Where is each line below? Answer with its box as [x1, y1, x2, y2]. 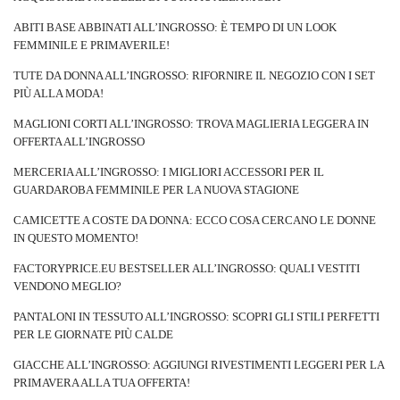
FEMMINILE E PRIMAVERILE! [13, 38, 170, 52]
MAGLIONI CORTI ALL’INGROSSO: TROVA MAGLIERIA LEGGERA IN [13, 117, 369, 130]
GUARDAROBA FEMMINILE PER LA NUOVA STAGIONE [13, 183, 299, 196]
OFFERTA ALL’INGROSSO [13, 135, 145, 148]
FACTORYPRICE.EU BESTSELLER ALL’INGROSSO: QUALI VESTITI [13, 262, 360, 275]
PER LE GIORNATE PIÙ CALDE [13, 328, 173, 341]
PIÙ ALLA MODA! [13, 87, 104, 100]
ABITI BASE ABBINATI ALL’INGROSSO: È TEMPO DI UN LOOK [13, 21, 337, 34]
